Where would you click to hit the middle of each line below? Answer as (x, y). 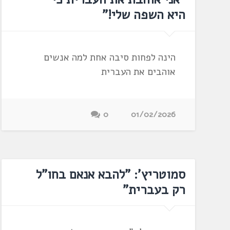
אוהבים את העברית (138, 72)
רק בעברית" (154, 190)
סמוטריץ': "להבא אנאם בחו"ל (110, 175)
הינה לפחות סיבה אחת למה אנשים (109, 58)
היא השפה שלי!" (143, 15)
